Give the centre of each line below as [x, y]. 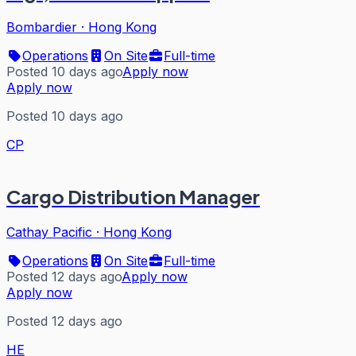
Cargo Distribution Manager [133, 197]
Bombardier [42, 27]
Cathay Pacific [49, 232]
